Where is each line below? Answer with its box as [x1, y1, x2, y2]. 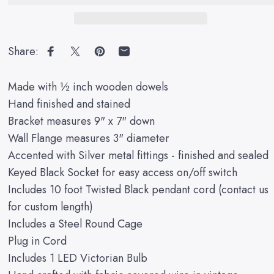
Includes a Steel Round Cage [7, 215, 143, 232]
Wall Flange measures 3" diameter [7, 130, 169, 146]
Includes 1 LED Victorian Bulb [7, 250, 147, 266]
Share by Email [123, 50, 194, 67]
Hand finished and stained [7, 95, 130, 112]
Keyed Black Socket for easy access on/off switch [7, 164, 240, 180]
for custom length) [7, 198, 93, 215]
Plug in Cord [7, 232, 67, 249]
